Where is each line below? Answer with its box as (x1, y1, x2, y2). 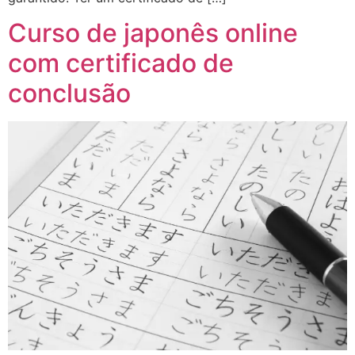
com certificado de (8, 48, 234, 79)
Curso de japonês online (8, 17, 298, 49)
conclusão (8, 78, 131, 109)
